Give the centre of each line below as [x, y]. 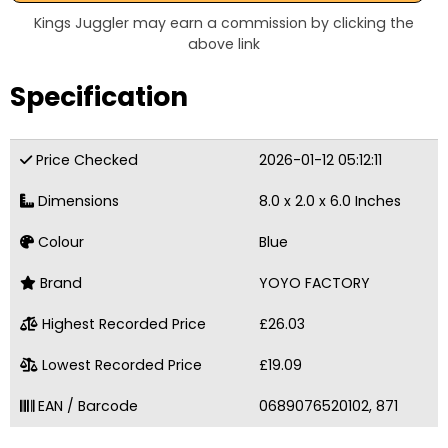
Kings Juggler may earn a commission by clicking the [224, 23]
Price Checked [85, 159]
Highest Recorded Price [122, 323]
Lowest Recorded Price [120, 364]
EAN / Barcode [86, 405]
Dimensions [76, 200]
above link [224, 44]
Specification [99, 97]
